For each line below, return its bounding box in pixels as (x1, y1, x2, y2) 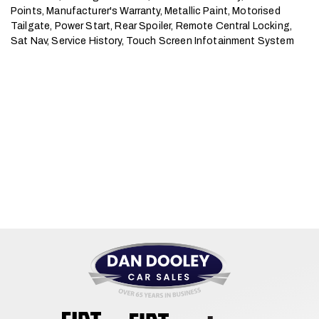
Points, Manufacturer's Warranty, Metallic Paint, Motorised (11, 6, 281, 16)
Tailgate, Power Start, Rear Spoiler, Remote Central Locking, (11, 21, 292, 31)
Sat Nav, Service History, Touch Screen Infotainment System (11, 36, 294, 46)
